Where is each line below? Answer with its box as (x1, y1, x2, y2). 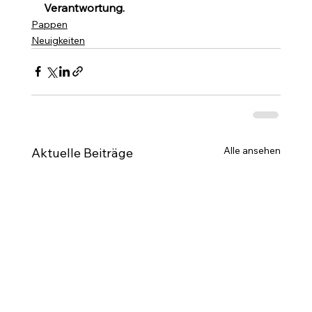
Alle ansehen (224, 143, 281, 157)
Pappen (31, 17, 68, 31)
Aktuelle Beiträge (31, 144, 133, 161)
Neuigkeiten (31, 33, 85, 47)
